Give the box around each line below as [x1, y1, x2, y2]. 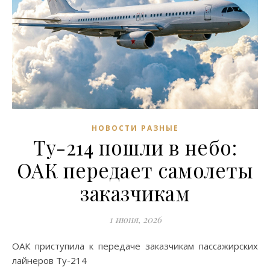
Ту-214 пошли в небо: [33, 133, 237, 160]
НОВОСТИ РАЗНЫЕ [91, 122, 179, 133]
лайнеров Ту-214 [12, 254, 87, 266]
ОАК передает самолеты [16, 156, 254, 183]
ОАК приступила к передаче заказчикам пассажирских [12, 239, 19, 252]
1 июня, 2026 [108, 213, 162, 225]
